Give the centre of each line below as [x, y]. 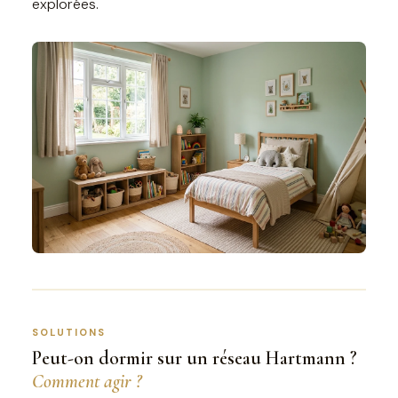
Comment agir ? [87, 381]
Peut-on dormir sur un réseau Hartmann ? [195, 358]
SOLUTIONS [69, 332]
